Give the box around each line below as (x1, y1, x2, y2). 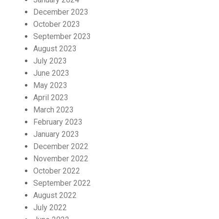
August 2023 (33, 44, 77, 53)
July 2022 (33, 203, 67, 212)
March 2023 (33, 105, 74, 114)
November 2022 (33, 154, 88, 163)
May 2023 (33, 81, 67, 90)
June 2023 (33, 68, 69, 78)
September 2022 (33, 178, 91, 188)
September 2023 (33, 32, 91, 41)
